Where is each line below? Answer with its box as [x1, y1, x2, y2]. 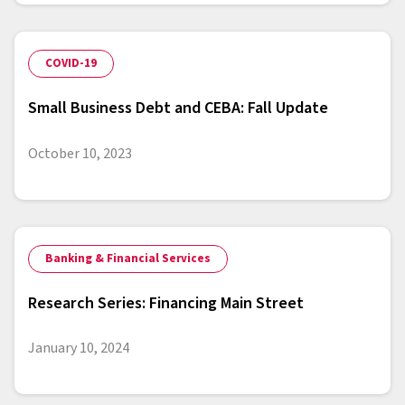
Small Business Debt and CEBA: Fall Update [28, 97, 328, 120]
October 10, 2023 [28, 143, 132, 164]
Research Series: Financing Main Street [28, 291, 304, 315]
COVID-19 [45, 55, 97, 72]
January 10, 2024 [28, 338, 129, 359]
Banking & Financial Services [45, 250, 211, 267]
